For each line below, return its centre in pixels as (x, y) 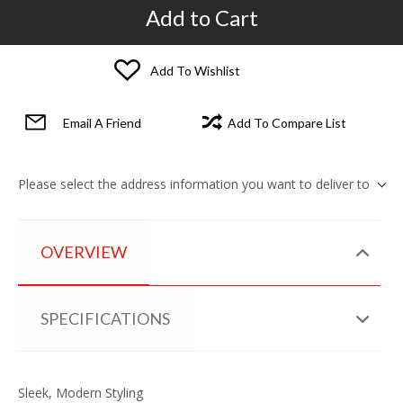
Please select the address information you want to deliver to (194, 184)
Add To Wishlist (195, 70)
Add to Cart (201, 18)
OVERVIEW (84, 252)
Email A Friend (102, 122)
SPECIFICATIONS (105, 319)
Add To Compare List (287, 122)
